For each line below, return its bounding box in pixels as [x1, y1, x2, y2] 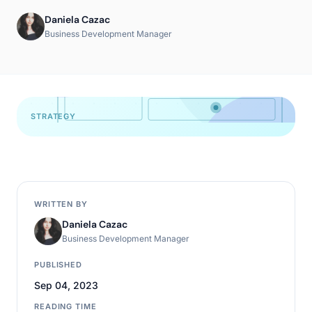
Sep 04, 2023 [34, 279, 98, 291]
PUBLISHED [34, 260, 82, 270]
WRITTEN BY [34, 199, 88, 209]
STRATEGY [31, 111, 77, 121]
